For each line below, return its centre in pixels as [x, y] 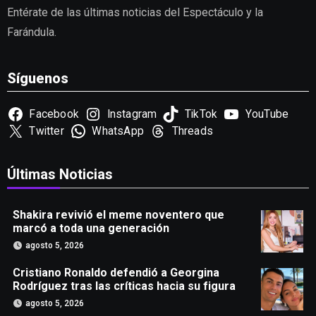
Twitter [47, 132]
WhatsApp [118, 132]
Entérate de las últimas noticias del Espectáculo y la [135, 13]
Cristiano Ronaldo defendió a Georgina [116, 273]
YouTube [267, 115]
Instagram [132, 115]
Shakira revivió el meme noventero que [118, 215]
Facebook [54, 115]
